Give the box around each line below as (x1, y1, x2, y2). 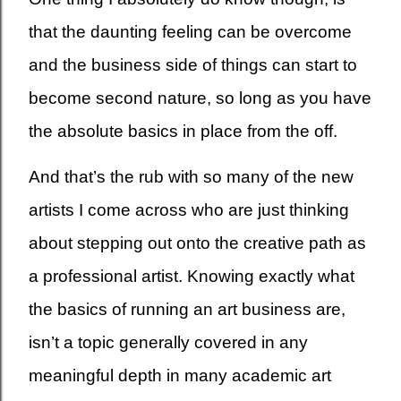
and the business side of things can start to (29, 55, 357, 74)
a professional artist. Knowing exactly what (29, 266, 354, 286)
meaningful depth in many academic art (29, 365, 331, 385)
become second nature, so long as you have (29, 88, 371, 107)
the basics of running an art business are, (29, 299, 346, 319)
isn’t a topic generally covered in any (29, 332, 308, 352)
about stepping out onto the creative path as (29, 233, 366, 252)
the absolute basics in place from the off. (29, 121, 337, 141)
